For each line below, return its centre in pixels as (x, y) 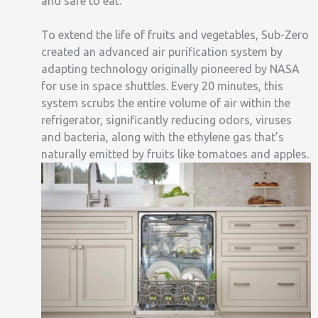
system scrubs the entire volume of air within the (166, 103)
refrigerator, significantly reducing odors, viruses (166, 120)
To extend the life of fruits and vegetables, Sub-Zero (175, 34)
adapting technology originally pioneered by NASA (170, 68)
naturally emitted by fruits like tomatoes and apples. (175, 154)
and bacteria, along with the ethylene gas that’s (163, 137)
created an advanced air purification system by (162, 51)
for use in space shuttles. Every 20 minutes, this (162, 86)
